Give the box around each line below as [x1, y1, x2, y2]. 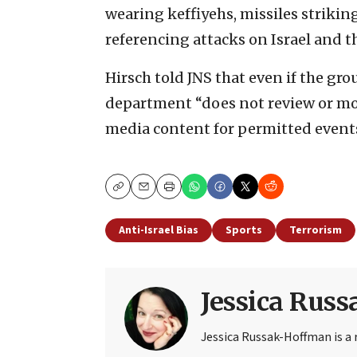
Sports [226, 222, 262, 238]
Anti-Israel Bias [119, 222, 198, 238]
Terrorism [289, 222, 342, 238]
